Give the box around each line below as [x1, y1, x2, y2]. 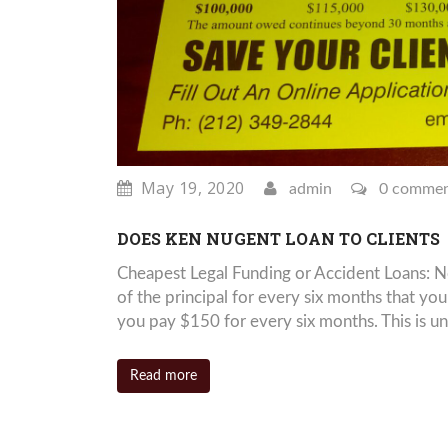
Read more [130, 369, 197, 384]
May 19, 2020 [140, 177, 245, 200]
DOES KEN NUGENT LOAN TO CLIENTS [117, 228, 440, 250]
